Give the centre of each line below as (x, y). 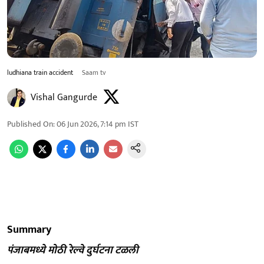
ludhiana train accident (41, 72)
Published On (30, 124)
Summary (29, 230)
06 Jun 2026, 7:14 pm (91, 124)
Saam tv (94, 72)
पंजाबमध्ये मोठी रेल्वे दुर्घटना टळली (73, 250)
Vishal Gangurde (64, 97)
